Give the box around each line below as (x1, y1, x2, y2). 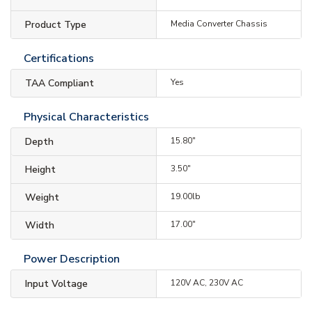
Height (25, 163, 56, 176)
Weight (25, 191, 59, 204)
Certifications (24, 51, 94, 66)
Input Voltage (25, 277, 88, 290)
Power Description (24, 251, 120, 267)
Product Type (25, 18, 86, 31)
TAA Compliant (25, 77, 94, 90)
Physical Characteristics (24, 109, 149, 125)
